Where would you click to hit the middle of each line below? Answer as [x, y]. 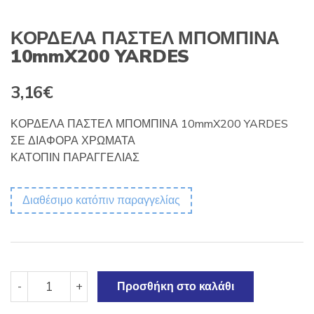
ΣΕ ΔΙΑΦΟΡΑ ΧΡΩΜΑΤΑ [73, 141]
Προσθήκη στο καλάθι [176, 286]
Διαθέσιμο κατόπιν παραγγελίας [101, 200]
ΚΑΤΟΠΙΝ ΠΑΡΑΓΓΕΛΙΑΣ [75, 157]
